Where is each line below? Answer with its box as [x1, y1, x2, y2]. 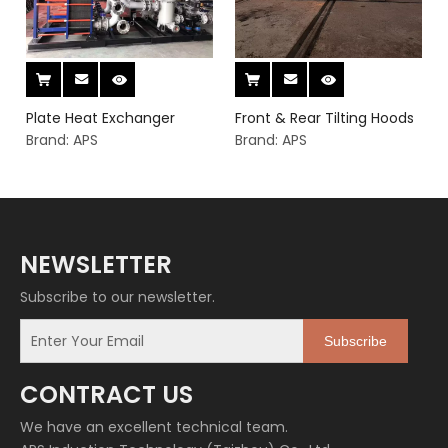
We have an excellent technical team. [20, 417, 288, 438]
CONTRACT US [20, 378, 193, 412]
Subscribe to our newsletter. [20, 287, 215, 308]
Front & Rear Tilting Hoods [235, 108, 414, 129]
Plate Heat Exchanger [26, 108, 175, 129]
